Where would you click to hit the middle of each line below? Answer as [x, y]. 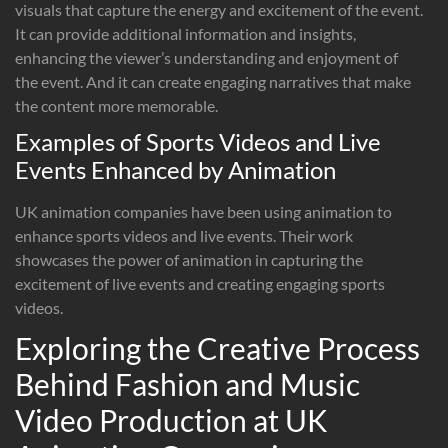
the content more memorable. [116, 105]
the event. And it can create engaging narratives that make [213, 81]
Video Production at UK [171, 419]
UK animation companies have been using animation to [203, 211]
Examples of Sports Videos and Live [198, 141]
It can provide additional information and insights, [185, 33]
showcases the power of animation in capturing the [189, 259]
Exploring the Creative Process [217, 347]
